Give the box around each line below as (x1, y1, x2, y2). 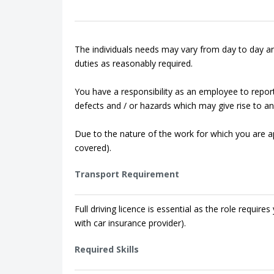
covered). (75, 142, 111, 154)
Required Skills (75, 243, 139, 255)
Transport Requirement (75, 168, 179, 180)
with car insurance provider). (75, 217, 186, 229)
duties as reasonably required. (75, 57, 193, 69)
